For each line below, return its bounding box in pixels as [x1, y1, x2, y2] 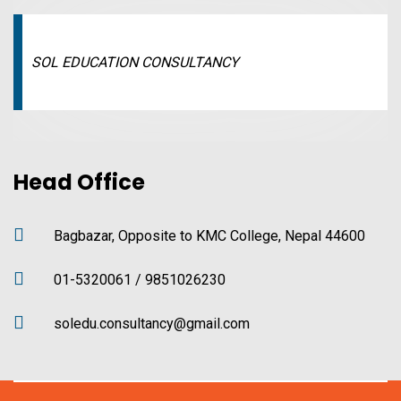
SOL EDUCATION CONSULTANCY [31, 54, 239, 72]
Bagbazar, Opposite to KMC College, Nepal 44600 [54, 227, 365, 245]
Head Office [13, 167, 145, 198]
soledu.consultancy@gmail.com [54, 315, 250, 333]
